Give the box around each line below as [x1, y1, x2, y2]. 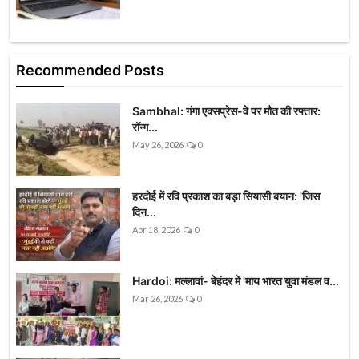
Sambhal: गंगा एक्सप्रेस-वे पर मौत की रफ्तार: [132, 104, 321, 119]
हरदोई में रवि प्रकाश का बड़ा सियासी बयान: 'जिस [132, 189, 320, 204]
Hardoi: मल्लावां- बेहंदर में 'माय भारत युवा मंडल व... [132, 274, 339, 288]
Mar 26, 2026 [132, 293, 183, 305]
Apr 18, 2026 [132, 224, 180, 236]
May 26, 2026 [132, 139, 184, 151]
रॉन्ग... [132, 120, 158, 135]
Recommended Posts [16, 62, 164, 79]
